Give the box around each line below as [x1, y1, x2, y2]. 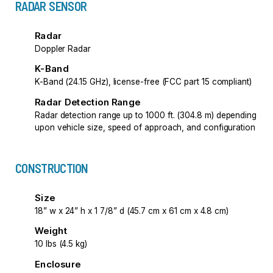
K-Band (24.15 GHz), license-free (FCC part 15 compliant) [34, 77, 252, 87]
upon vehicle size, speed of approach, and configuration [34, 122, 255, 132]
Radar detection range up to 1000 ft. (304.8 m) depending [34, 110, 257, 120]
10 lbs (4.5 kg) [34, 239, 87, 249]
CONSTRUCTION [15, 160, 88, 175]
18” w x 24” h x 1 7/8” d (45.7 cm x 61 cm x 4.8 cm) [34, 205, 229, 216]
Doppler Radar [34, 43, 91, 54]
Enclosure [34, 258, 81, 270]
